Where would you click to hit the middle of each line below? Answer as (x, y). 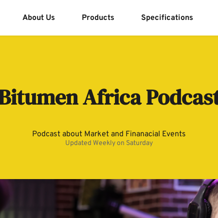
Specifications (167, 18)
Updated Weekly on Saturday (109, 144)
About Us (38, 18)
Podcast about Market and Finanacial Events (109, 135)
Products (98, 18)
